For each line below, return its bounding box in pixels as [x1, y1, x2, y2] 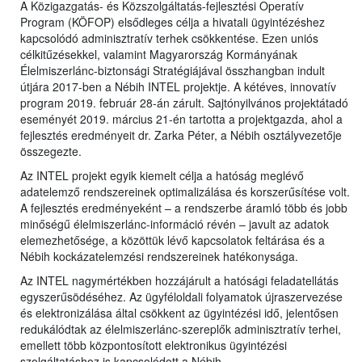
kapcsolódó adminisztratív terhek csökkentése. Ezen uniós [20, 30, 318, 47]
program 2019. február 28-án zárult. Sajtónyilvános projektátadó [20, 95, 348, 112]
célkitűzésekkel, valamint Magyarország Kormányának [20, 46, 297, 63]
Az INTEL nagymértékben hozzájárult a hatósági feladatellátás [20, 272, 339, 289]
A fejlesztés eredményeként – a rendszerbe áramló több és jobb [20, 200, 347, 217]
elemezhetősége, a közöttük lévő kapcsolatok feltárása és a [20, 232, 325, 249]
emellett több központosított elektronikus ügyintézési [20, 337, 287, 354]
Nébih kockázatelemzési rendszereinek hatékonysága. [20, 248, 298, 265]
